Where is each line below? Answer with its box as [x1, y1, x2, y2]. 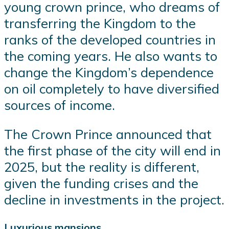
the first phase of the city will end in [4, 142, 221, 159]
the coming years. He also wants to [4, 47, 217, 64]
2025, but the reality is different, [4, 158, 199, 175]
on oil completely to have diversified [4, 80, 219, 97]
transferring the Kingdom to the [4, 14, 196, 31]
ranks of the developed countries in [4, 31, 216, 48]
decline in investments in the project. [4, 191, 224, 208]
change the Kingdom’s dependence [4, 63, 214, 80]
